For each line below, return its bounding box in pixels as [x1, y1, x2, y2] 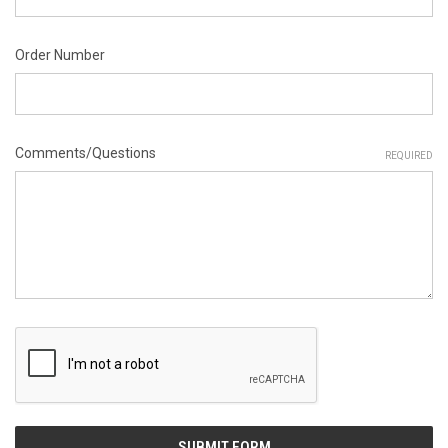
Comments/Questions [15, 145, 156, 162]
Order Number [15, 47, 105, 64]
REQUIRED [385, 150, 433, 162]
